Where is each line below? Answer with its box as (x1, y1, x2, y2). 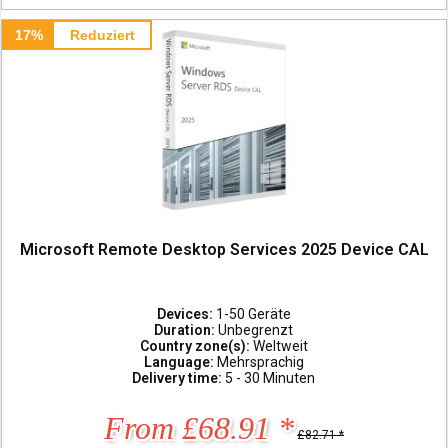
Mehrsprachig (216, 353, 304, 370)
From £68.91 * (104, 409, 295, 446)
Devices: (156, 305, 216, 322)
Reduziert (69, 26, 135, 43)
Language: (143, 353, 217, 370)
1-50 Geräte (215, 305, 291, 322)
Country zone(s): (139, 337, 253, 354)
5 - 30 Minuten (225, 369, 316, 386)
